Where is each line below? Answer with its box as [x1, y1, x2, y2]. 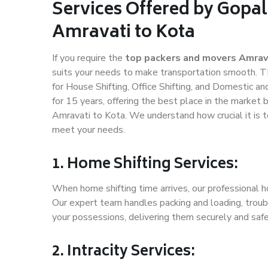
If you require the [52, 51, 125, 65]
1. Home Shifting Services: [52, 152, 238, 178]
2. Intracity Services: [52, 239, 195, 266]
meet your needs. [52, 123, 125, 137]
